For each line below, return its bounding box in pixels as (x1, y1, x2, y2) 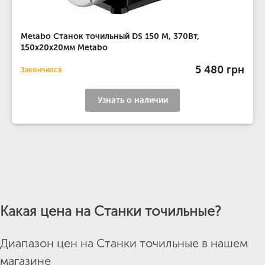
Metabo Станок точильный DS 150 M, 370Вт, (21, 31, 199, 41)
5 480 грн (195, 63, 244, 76)
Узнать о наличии (97, 95, 168, 105)
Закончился (21, 66, 62, 74)
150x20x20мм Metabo (21, 43, 108, 53)
